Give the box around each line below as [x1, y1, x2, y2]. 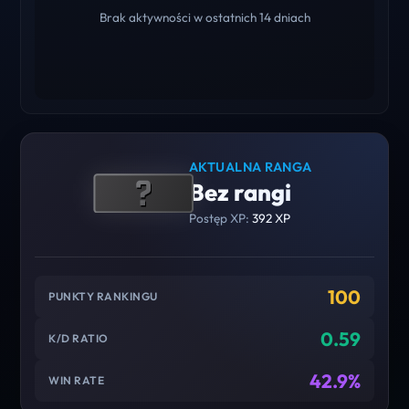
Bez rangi [188, 176, 291, 207]
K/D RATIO [48, 331, 109, 346]
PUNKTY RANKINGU [48, 289, 158, 304]
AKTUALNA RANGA [188, 158, 312, 175]
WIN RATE [48, 373, 105, 388]
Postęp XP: [188, 209, 252, 226]
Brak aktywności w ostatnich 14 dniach [99, 8, 310, 26]
